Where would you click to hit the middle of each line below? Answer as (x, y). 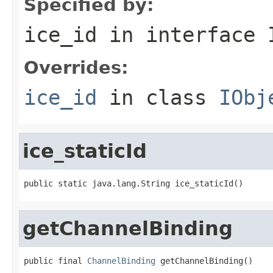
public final (55, 261)
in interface (182, 34)
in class (158, 97)
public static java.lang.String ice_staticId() (133, 183)
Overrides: (76, 67)
